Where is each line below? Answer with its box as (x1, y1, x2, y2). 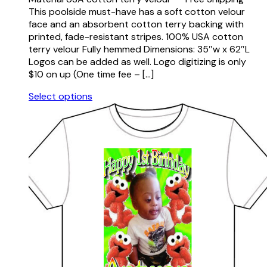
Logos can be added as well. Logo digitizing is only (29, 55, 246, 69)
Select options (29, 90, 92, 103)
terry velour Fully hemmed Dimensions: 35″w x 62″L (29, 43, 250, 56)
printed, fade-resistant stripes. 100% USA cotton (29, 30, 243, 44)
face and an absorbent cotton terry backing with (29, 18, 244, 31)
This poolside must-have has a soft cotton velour (29, 5, 245, 18)
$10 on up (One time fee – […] (29, 68, 154, 81)
